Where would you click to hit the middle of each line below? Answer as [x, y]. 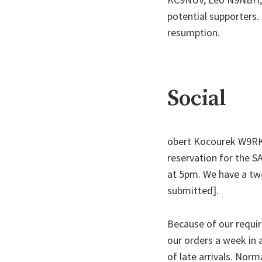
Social [196, 99]
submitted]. [193, 191]
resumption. [193, 33]
